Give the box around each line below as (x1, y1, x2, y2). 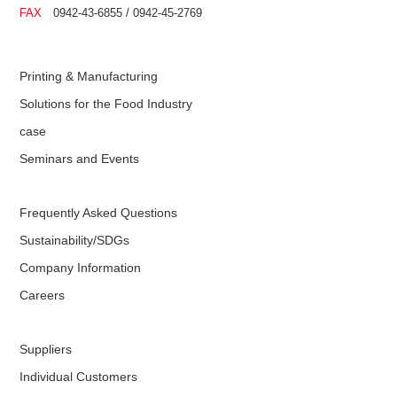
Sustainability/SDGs (19, 232, 130, 247)
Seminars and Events (19, 151, 140, 166)
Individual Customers (19, 369, 138, 384)
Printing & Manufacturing (19, 68, 159, 83)
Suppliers (19, 341, 73, 356)
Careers (19, 287, 66, 302)
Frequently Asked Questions (19, 205, 178, 220)
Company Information (19, 260, 142, 275)
